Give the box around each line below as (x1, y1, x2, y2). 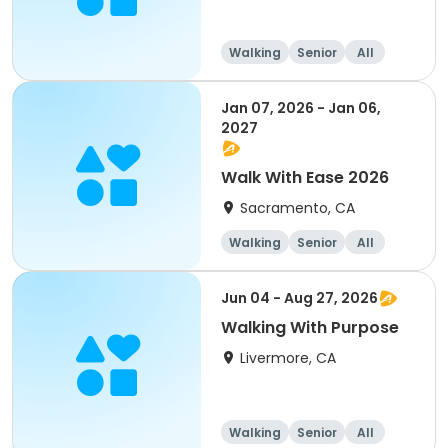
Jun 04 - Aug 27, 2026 (221, 288, 378, 308)
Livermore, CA (240, 348, 336, 368)
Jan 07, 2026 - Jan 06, (221, 98, 381, 118)
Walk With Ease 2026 (221, 166, 389, 189)
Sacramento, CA (240, 198, 355, 218)
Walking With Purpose (221, 316, 399, 339)
